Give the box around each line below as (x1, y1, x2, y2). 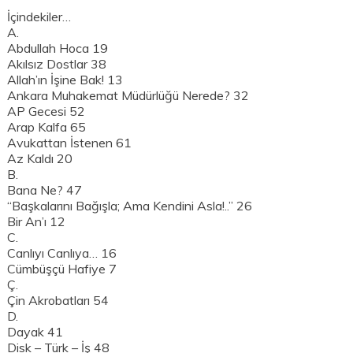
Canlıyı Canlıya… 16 (7, 245, 117, 262)
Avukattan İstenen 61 (7, 135, 132, 151)
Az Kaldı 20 (7, 150, 73, 167)
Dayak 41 (7, 324, 64, 340)
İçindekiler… (7, 9, 72, 25)
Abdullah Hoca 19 (7, 40, 109, 57)
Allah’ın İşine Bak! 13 (7, 72, 124, 88)
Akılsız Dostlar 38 (7, 56, 107, 72)
